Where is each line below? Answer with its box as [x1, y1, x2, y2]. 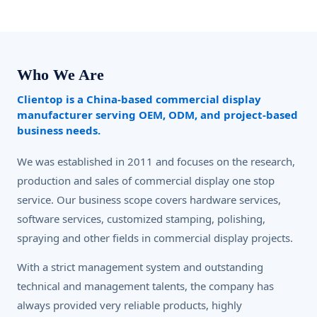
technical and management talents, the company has [17, 279, 274, 293]
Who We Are [17, 66, 104, 83]
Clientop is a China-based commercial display [17, 92, 261, 106]
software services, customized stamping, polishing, [17, 212, 265, 226]
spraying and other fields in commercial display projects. [17, 231, 293, 245]
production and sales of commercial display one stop [17, 173, 275, 188]
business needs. [17, 123, 100, 137]
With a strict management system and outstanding [17, 260, 263, 274]
